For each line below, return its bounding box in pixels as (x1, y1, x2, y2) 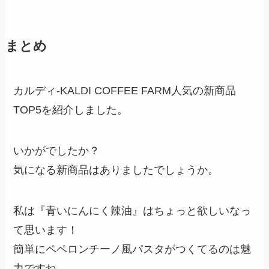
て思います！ (13, 224, 79, 237)
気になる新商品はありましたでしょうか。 (13, 164, 219, 177)
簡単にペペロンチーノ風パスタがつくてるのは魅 (13, 243, 252, 256)
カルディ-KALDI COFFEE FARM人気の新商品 (13, 85, 237, 97)
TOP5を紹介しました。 (13, 104, 128, 116)
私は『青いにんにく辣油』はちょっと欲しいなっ (13, 205, 252, 217)
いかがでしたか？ (13, 145, 100, 157)
